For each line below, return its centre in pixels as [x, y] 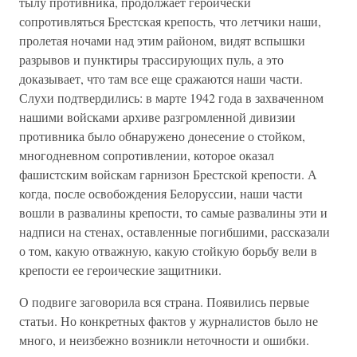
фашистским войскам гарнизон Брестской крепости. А [168, 174]
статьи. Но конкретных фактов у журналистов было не [169, 321]
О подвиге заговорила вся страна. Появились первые [164, 302]
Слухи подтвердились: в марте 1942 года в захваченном [171, 98]
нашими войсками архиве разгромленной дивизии [157, 117]
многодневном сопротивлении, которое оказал [147, 155]
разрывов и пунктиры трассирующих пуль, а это [151, 59]
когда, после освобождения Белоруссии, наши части [161, 193]
